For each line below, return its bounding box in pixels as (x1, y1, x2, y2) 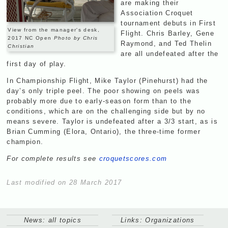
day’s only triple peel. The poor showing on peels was (7, 87, 200, 95)
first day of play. (7, 60, 67, 68)
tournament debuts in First (121, 19, 216, 27)
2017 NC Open (8, 35, 54, 41)
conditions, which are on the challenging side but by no (7, 107, 206, 115)
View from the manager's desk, (8, 27, 100, 33)
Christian (8, 43, 35, 49)
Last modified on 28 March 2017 (7, 178, 122, 186)
